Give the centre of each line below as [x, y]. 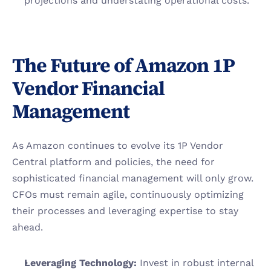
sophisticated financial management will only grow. [133, 178]
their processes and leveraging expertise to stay [125, 211]
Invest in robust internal [197, 263]
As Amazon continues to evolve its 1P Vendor [118, 145]
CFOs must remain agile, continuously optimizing [128, 194]
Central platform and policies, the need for [113, 162]
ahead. [28, 227]
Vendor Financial [88, 88]
